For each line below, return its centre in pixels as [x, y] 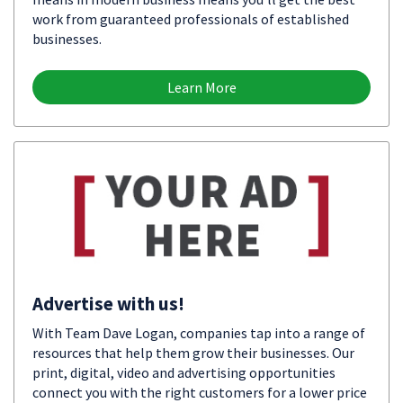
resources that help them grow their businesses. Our [193, 353]
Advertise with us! [108, 304]
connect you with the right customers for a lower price [200, 392]
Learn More [201, 87]
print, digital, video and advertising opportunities [184, 372]
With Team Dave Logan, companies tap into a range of [199, 333]
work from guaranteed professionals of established [191, 19]
